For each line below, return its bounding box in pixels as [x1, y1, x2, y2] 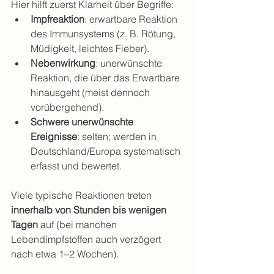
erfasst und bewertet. [31, 160, 122, 172]
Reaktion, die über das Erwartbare [31, 72, 182, 84]
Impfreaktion [31, 13, 84, 25]
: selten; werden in [77, 130, 159, 143]
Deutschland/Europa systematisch [31, 145, 183, 157]
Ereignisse [31, 130, 77, 143]
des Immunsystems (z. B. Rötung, [31, 28, 178, 40]
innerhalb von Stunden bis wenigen [11, 204, 169, 216]
